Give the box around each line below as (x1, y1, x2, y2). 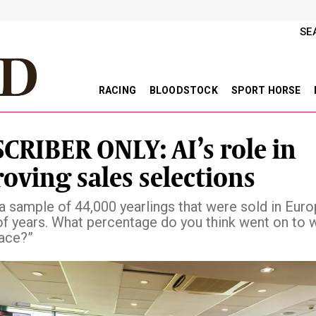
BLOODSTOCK (149, 85, 220, 96)
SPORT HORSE (231, 85, 303, 96)
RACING (98, 85, 139, 96)
